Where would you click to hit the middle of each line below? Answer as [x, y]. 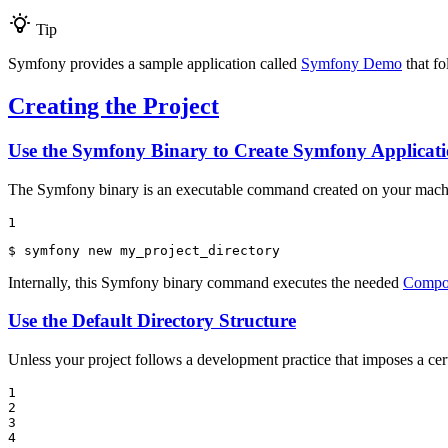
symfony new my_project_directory [152, 250]
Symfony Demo [351, 64]
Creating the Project [113, 106]
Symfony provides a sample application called [154, 64]
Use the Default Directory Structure [152, 321]
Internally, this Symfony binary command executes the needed [205, 282]
